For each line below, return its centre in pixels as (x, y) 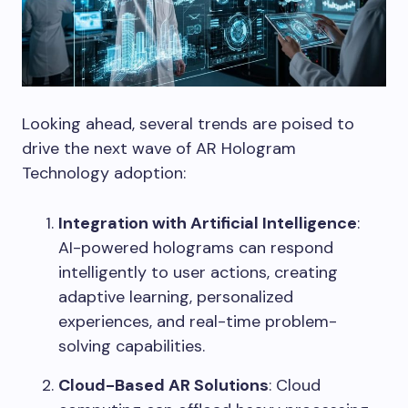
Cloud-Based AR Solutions (163, 386)
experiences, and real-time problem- (198, 322)
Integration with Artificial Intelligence (208, 224)
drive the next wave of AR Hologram (159, 149)
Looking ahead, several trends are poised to (188, 124)
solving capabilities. (132, 347)
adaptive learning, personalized (176, 297)
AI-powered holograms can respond (196, 248)
